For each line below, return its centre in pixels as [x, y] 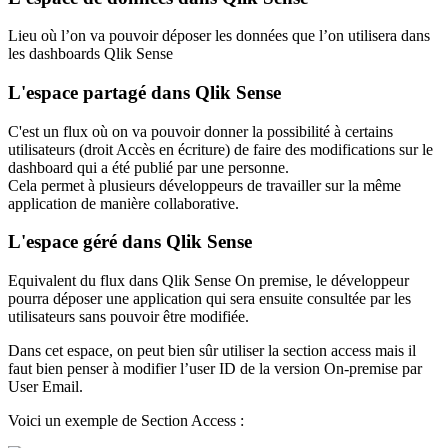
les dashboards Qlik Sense [90, 54]
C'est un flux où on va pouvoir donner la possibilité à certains [200, 131]
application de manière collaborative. [123, 203]
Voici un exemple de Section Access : [126, 421]
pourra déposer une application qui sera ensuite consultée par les [209, 299]
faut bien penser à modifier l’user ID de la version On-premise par [215, 369]
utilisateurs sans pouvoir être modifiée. [128, 317]
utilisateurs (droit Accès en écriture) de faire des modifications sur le [220, 149]
